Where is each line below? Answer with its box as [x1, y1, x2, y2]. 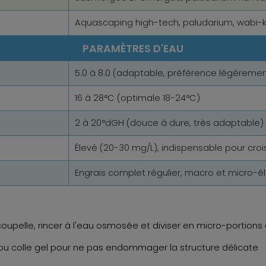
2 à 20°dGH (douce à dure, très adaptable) [75, 117, 264, 129]
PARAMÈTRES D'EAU [83, 41, 183, 56]
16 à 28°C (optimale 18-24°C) [75, 92, 200, 104]
